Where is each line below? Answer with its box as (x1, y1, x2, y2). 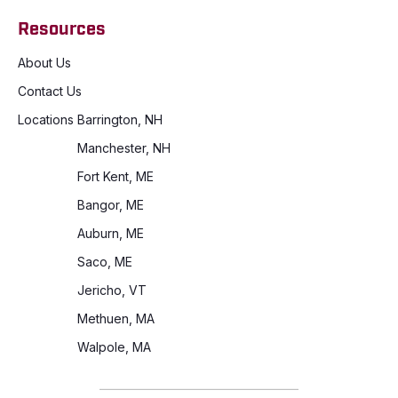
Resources (18, 20, 106, 37)
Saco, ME (77, 253, 132, 269)
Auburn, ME (77, 225, 144, 241)
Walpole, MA (77, 338, 151, 354)
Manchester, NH (77, 139, 171, 155)
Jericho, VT (77, 282, 147, 298)
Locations (18, 111, 74, 127)
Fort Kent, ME (77, 168, 154, 184)
